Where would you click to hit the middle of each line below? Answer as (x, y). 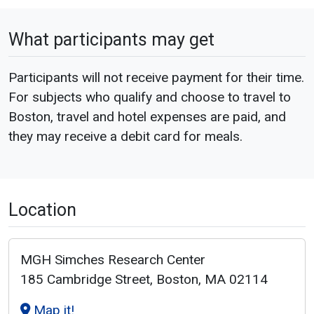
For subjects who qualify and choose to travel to (150, 97)
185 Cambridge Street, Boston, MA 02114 (144, 279)
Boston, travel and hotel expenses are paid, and (147, 116)
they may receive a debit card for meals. (125, 136)
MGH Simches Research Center (113, 259)
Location (42, 210)
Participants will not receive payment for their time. (156, 77)
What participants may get (111, 39)
